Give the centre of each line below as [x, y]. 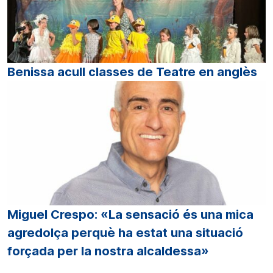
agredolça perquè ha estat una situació [125, 232]
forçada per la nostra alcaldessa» [108, 251]
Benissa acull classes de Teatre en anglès [132, 72]
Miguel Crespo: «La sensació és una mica [130, 214]
